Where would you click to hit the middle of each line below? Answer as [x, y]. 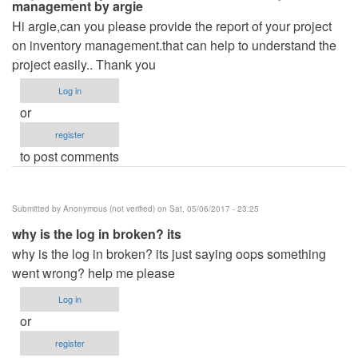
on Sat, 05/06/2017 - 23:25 [207, 208]
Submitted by [38, 208]
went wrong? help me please [93, 272]
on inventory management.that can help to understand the [174, 45]
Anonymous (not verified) [109, 208]
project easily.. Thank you [84, 64]
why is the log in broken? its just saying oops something [169, 253]
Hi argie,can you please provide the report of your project [172, 26]
